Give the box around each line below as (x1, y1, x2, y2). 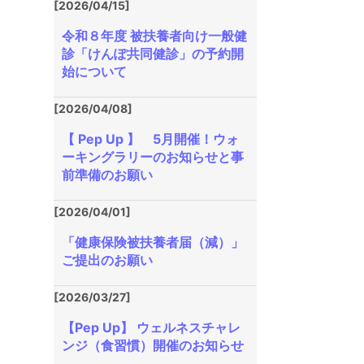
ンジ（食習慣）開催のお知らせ (62, 337, 244, 353)
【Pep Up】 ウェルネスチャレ (62, 319, 240, 336)
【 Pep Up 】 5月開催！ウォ (62, 131, 239, 147)
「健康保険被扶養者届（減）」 (62, 234, 244, 250)
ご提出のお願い (62, 252, 153, 268)
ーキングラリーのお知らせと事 (62, 149, 244, 165)
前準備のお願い (62, 167, 153, 183)
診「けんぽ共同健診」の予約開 (62, 45, 244, 62)
